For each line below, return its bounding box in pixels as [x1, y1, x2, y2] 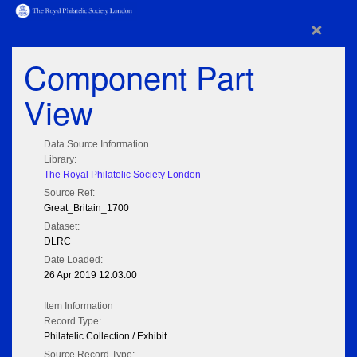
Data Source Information [44, 139, 149, 151]
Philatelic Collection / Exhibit [44, 331, 167, 343]
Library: [44, 154, 76, 166]
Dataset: [44, 221, 80, 233]
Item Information [44, 300, 113, 312]
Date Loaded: [44, 254, 103, 266]
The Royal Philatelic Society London [44, 169, 201, 181]
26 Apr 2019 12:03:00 [44, 269, 137, 281]
